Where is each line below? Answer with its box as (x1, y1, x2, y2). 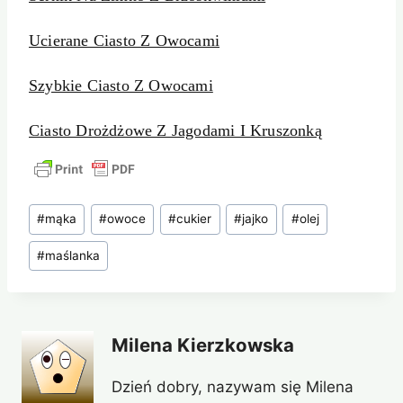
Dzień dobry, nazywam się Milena (112, 377, 354, 396)
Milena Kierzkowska (112, 333, 294, 356)
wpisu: (29, 225, 76, 244)
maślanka (45, 247, 101, 263)
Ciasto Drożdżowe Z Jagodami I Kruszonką (29, 121, 322, 140)
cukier (176, 211, 212, 227)
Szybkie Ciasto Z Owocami (29, 76, 213, 95)
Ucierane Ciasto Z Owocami (29, 31, 219, 50)
